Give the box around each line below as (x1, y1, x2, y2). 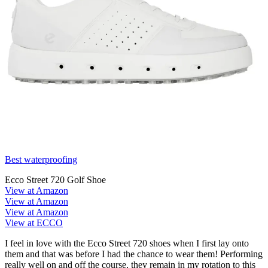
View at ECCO (5, 217, 63, 228)
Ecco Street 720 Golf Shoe (5, 174, 106, 185)
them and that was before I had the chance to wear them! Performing (5, 248, 263, 259)
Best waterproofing (5, 154, 77, 165)
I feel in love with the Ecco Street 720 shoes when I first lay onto (5, 237, 249, 248)
